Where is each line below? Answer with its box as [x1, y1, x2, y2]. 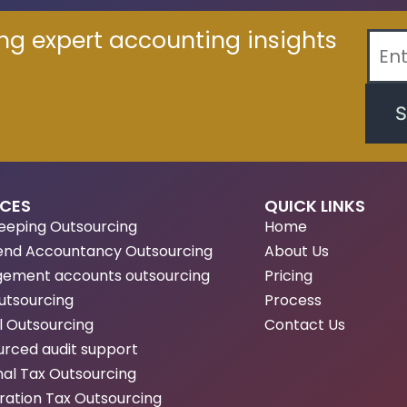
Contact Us [264, 314, 345, 336]
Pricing [264, 265, 313, 287]
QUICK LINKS [264, 194, 365, 218]
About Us [264, 241, 329, 263]
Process [264, 290, 322, 312]
